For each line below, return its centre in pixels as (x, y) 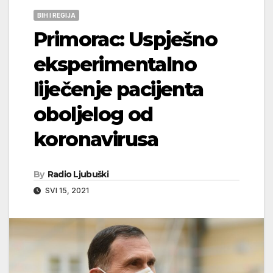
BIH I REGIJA (56, 15)
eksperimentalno (115, 64)
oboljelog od (93, 114)
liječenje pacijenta (119, 89)
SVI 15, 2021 (66, 190)
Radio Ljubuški (78, 174)
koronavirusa (96, 139)
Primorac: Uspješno (126, 39)
